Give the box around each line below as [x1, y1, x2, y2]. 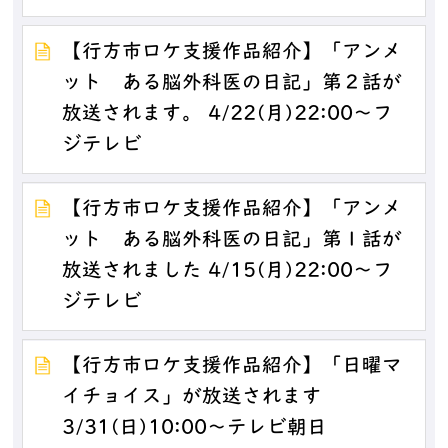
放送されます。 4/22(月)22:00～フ [62, 104, 394, 125]
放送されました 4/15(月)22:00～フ [62, 261, 394, 282]
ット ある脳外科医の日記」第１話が [62, 230, 403, 251]
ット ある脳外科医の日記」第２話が [62, 73, 403, 94]
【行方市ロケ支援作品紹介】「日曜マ [62, 356, 403, 377]
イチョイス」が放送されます [62, 387, 323, 408]
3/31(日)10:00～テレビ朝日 [62, 418, 328, 439]
